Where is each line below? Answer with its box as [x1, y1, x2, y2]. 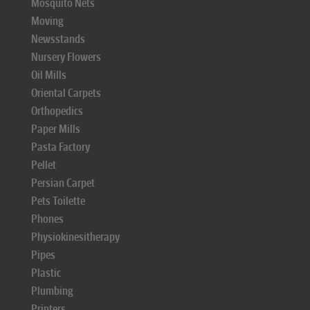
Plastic [31, 266, 61, 280]
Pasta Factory [31, 140, 90, 154]
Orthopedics [31, 104, 83, 118]
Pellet [31, 158, 56, 172]
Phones [31, 212, 64, 226]
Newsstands [31, 33, 85, 46]
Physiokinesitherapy [31, 230, 120, 244]
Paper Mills [31, 122, 80, 136]
